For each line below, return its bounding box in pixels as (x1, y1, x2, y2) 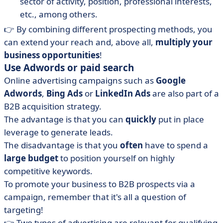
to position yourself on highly (58, 152, 175, 164)
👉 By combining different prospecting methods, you (4, 23, 213, 35)
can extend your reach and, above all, (4, 36, 155, 48)
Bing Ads (46, 88, 83, 99)
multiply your (155, 36, 213, 48)
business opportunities (4, 49, 100, 61)
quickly (125, 113, 156, 125)
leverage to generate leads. (4, 126, 113, 138)
